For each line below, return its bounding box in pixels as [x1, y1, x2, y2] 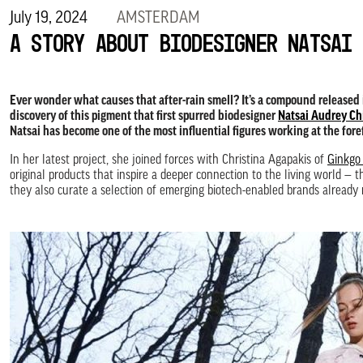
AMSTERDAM [117, 11, 200, 28]
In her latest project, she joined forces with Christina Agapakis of [10, 154, 327, 168]
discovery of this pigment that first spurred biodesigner [10, 110, 278, 124]
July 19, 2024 [10, 11, 91, 28]
